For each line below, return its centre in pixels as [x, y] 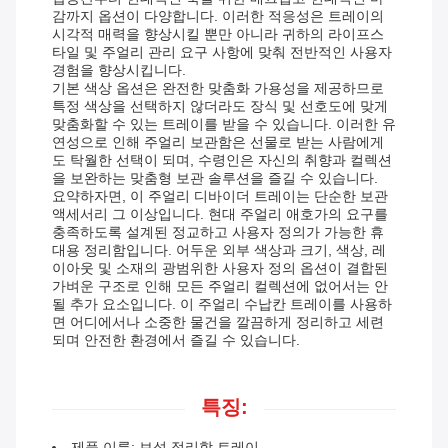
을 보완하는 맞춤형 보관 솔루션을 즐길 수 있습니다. [215, 178]
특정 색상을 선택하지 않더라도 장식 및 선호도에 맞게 [220, 106]
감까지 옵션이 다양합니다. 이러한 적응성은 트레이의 [218, 16]
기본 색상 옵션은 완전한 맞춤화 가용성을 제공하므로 [218, 88]
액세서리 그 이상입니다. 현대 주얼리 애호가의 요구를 [220, 214]
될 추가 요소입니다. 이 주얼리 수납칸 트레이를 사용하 [222, 304]
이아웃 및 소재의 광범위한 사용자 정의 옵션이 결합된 [220, 268]
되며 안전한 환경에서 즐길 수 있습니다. [176, 340]
